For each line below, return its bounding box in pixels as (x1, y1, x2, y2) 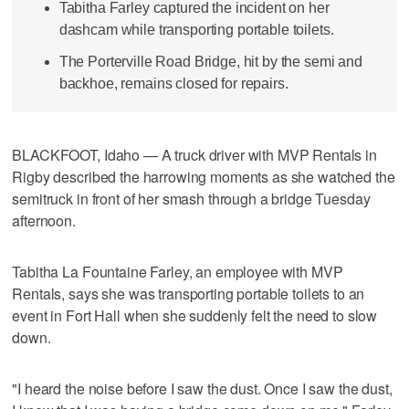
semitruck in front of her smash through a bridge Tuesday (12, 187, 371, 209)
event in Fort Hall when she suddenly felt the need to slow (12, 304, 378, 326)
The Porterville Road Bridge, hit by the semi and (58, 54, 362, 70)
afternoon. (12, 209, 76, 231)
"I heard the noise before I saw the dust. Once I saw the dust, (12, 377, 393, 399)
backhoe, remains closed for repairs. (58, 76, 288, 92)
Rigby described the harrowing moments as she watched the (12, 165, 395, 187)
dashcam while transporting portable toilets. (58, 21, 334, 37)
